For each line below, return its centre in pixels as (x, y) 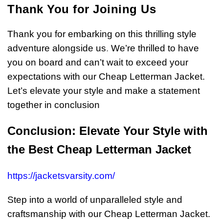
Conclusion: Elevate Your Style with (108, 131)
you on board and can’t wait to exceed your (98, 63)
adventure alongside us (57, 48)
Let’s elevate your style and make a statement (104, 91)
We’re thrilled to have (155, 48)
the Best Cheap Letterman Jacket (99, 150)
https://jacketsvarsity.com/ (61, 176)
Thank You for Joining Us (82, 9)
